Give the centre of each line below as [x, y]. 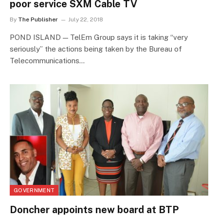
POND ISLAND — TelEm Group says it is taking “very [99, 37]
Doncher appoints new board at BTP [94, 209]
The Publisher [38, 19]
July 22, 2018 [86, 19]
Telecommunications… [47, 60]
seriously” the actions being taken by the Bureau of [96, 49]
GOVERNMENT [34, 190]
